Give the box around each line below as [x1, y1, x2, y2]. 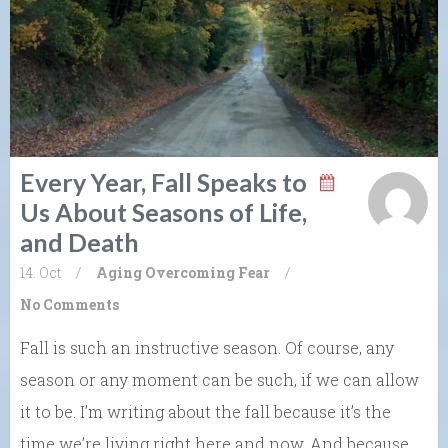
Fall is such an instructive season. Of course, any [20, 337, 394, 359]
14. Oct [20, 263, 61, 283]
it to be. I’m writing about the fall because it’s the [20, 401, 391, 423]
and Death [20, 227, 139, 258]
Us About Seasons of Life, [20, 197, 307, 228]
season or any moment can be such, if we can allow [20, 369, 419, 391]
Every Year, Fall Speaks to [20, 167, 307, 198]
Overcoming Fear [145, 263, 270, 283]
